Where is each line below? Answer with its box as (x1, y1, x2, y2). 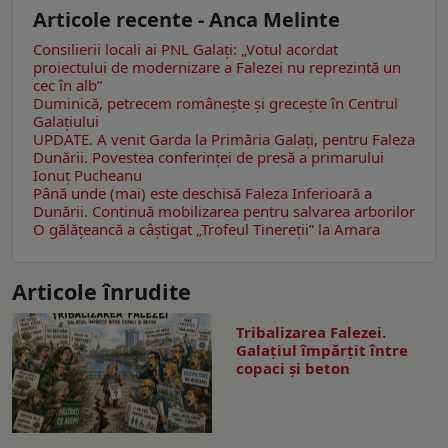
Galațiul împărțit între (236, 340, 408, 361)
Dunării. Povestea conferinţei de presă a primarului (33, 147, 384, 168)
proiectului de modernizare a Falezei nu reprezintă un (33, 57, 401, 78)
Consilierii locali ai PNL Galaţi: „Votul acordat (33, 39, 338, 60)
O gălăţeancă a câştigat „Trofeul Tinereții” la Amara (33, 219, 380, 240)
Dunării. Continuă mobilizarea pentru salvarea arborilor (33, 201, 415, 222)
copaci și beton (236, 358, 350, 379)
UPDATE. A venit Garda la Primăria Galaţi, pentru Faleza (33, 129, 415, 150)
